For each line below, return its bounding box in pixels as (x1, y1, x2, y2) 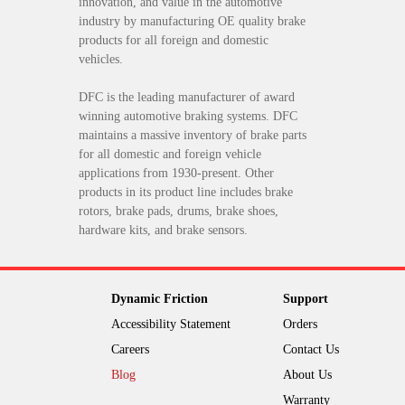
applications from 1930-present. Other (79, 166, 274, 181)
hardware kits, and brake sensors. (79, 223, 248, 238)
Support (283, 291, 328, 306)
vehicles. (79, 52, 137, 67)
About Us (283, 367, 332, 381)
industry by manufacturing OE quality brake (79, 14, 306, 29)
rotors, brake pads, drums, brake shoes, (79, 204, 278, 219)
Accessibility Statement (111, 316, 231, 331)
